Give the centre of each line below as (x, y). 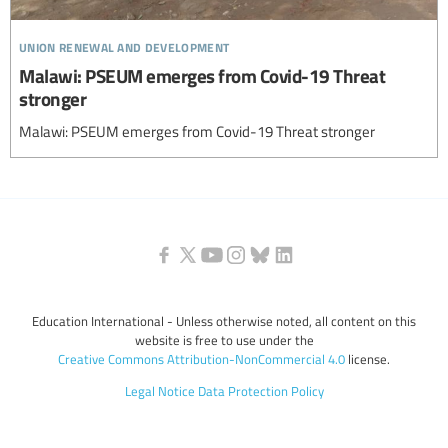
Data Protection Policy (260, 390)
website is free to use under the (224, 339)
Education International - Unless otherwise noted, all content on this (224, 320)
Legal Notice (159, 390)
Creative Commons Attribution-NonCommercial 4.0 (201, 358)
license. (367, 358)
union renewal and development (124, 45)
